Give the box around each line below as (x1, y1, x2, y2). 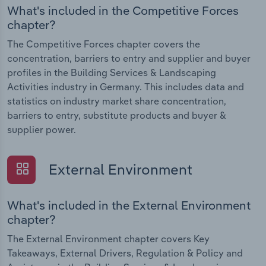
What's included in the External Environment (7, 197, 251, 213)
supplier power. (7, 123, 76, 136)
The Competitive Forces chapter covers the (7, 38, 200, 50)
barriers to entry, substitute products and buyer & (7, 109, 226, 122)
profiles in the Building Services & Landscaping (7, 66, 216, 79)
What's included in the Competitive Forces (7, 3, 239, 18)
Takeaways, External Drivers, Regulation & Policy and (7, 246, 243, 259)
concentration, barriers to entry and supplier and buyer (7, 52, 251, 65)
